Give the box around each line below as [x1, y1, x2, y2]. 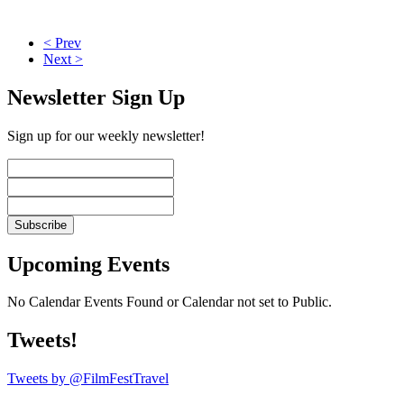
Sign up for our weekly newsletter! [7, 127, 205, 143]
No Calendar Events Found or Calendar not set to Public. [7, 294, 332, 310]
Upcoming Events [7, 252, 170, 276]
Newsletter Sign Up [7, 85, 185, 109]
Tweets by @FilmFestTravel [7, 371, 169, 387]
